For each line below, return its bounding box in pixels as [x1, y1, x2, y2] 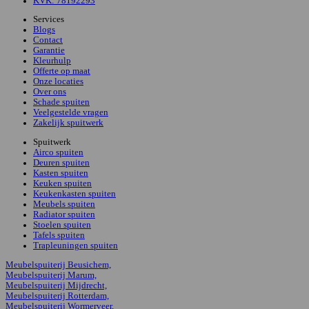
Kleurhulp [33, 56, 71, 66]
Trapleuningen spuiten [33, 241, 118, 251]
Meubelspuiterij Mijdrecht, [6, 281, 107, 291]
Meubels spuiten [33, 199, 95, 210]
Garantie [33, 46, 65, 56]
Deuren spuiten [33, 158, 90, 168]
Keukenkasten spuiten [33, 189, 116, 199]
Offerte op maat [33, 66, 90, 77]
